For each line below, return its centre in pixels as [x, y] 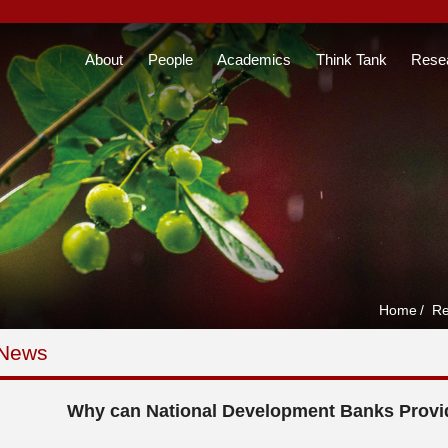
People [170, 59]
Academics [254, 59]
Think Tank [351, 59]
